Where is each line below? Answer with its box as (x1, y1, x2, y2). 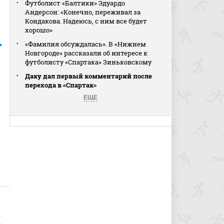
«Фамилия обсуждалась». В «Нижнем (25, 39, 146, 48)
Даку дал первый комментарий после (25, 71, 152, 80)
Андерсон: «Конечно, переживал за (25, 7, 141, 16)
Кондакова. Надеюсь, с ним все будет (25, 16, 147, 25)
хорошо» (25, 25, 53, 34)
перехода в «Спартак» (25, 80, 97, 89)
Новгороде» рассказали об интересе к (25, 48, 148, 57)
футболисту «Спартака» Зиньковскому (25, 57, 152, 66)
